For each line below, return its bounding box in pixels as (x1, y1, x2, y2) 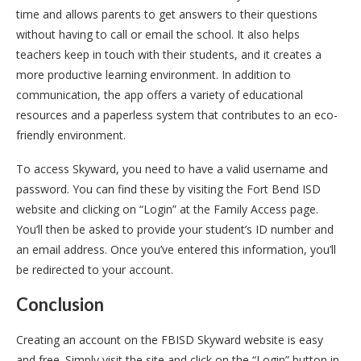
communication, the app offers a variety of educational (16, 86, 303, 102)
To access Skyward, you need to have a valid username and (16, 160, 328, 176)
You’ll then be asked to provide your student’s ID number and (16, 221, 334, 237)
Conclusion (16, 293, 104, 315)
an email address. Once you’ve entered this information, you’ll (16, 241, 336, 257)
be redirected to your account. (16, 261, 173, 277)
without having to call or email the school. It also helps (16, 26, 300, 42)
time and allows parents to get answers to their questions (16, 6, 317, 22)
